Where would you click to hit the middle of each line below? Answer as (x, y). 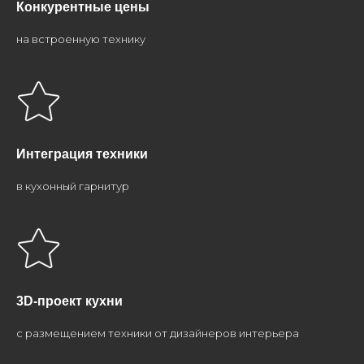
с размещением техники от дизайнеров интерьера (158, 333)
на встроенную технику (81, 39)
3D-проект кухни (69, 301)
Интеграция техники (82, 154)
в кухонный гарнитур (73, 186)
